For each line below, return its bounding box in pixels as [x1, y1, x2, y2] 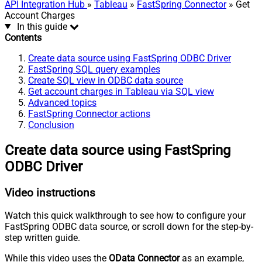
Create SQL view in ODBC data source [28, 74, 183, 86]
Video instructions [5, 186, 95, 199]
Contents [5, 32, 42, 43]
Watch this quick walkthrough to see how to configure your [5, 210, 246, 222]
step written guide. [5, 232, 80, 244]
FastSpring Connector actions [28, 108, 150, 119]
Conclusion [28, 119, 74, 130]
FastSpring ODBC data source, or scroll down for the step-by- [5, 221, 253, 233]
